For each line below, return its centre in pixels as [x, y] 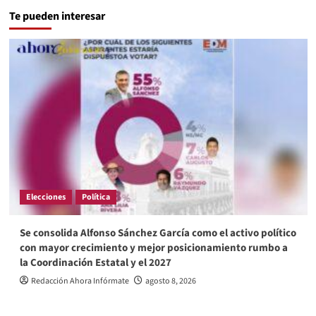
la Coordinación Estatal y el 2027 [95, 263]
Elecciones [45, 197]
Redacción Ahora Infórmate [80, 281]
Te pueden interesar [57, 17]
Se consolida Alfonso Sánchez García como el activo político [158, 233]
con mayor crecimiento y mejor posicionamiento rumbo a [153, 248]
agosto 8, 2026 [170, 281]
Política [96, 197]
